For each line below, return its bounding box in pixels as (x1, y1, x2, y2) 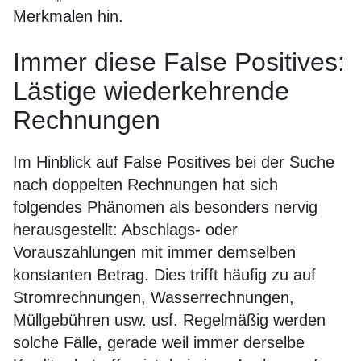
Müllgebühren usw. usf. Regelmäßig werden (13, 311, 326, 329)
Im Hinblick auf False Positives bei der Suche (13, 153, 334, 171)
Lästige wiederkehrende (13, 77, 289, 106)
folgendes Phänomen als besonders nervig (13, 198, 317, 216)
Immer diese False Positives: (13, 48, 345, 77)
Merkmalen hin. (13, 7, 123, 25)
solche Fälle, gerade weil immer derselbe (13, 334, 305, 351)
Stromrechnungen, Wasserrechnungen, (13, 288, 294, 306)
